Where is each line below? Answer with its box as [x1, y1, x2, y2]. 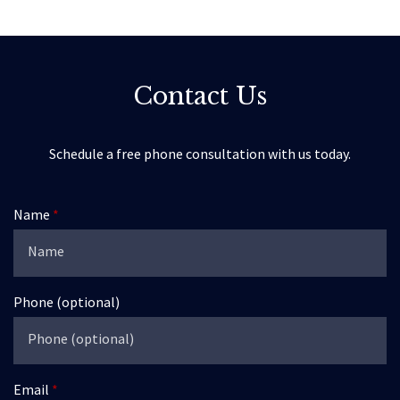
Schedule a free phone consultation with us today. [49, 145, 351, 162]
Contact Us [133, 81, 267, 111]
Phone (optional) [13, 293, 120, 311]
